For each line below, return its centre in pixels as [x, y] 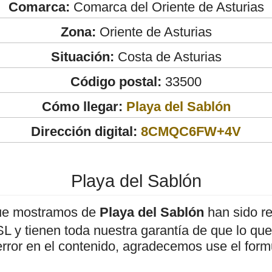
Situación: [82, 56]
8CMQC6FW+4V [191, 131]
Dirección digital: [84, 131]
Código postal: [116, 81]
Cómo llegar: [84, 106]
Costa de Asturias [168, 56]
